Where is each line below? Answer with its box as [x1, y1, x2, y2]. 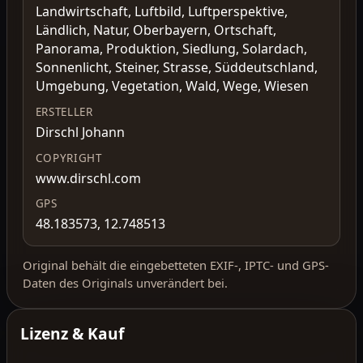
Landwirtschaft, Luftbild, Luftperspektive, [35, 2, 288, 21]
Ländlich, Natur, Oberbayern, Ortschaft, [35, 21, 276, 40]
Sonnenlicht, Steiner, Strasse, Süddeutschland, [35, 58, 318, 77]
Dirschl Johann [35, 123, 125, 142]
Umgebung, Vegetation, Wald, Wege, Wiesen [35, 77, 309, 96]
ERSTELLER [35, 105, 93, 120]
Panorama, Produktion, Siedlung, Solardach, [35, 40, 307, 58]
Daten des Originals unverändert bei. [23, 275, 228, 292]
